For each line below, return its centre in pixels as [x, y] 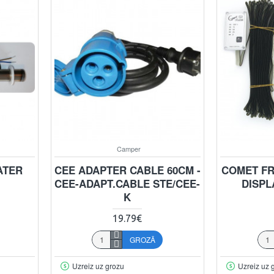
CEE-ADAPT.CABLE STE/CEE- [128, 183]
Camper [129, 148]
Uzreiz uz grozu [98, 265]
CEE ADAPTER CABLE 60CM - [127, 170]
